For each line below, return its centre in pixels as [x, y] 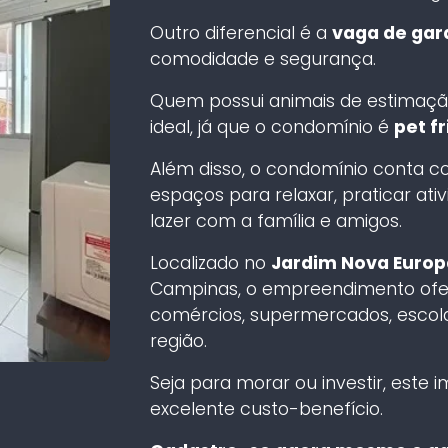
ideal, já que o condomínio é [271, 126]
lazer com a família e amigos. [275, 220]
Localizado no [210, 262]
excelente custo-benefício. [266, 408]
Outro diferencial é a [240, 32]
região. [178, 340]
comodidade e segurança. [262, 58]
